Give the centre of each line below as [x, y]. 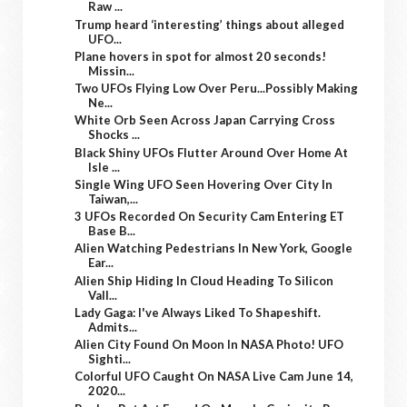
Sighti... [110, 359]
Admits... [113, 327]
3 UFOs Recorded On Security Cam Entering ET [210, 217]
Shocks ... [114, 135]
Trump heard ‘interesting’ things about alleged [210, 24]
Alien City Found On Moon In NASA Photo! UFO [209, 345]
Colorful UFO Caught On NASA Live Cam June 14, [214, 377]
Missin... [112, 70]
